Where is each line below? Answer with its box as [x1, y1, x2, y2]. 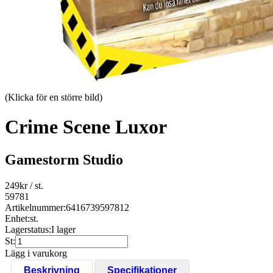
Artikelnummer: [5, 202, 66, 213]
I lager [51, 224, 76, 235]
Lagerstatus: [5, 224, 51, 235]
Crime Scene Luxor [5, 116, 167, 138]
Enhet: [5, 213, 30, 224]
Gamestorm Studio [5, 151, 123, 168]
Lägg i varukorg [5, 247, 67, 258]
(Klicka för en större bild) [5, 92, 102, 102]
